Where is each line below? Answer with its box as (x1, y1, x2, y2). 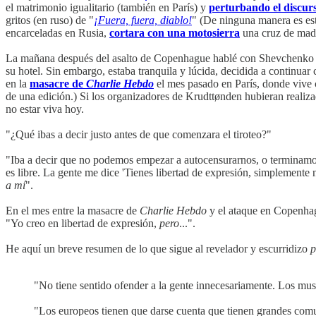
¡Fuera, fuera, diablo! (94, 13, 192, 26)
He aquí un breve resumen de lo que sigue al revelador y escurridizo (6, 242, 310, 255)
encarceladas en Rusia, (6, 26, 109, 39)
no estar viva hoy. (6, 102, 84, 115)
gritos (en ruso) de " (6, 13, 94, 26)
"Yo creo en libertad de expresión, (6, 217, 159, 229)
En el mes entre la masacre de (6, 204, 140, 217)
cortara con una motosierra (109, 26, 240, 39)
